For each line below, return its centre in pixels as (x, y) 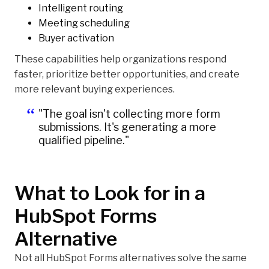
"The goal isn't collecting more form (129, 114)
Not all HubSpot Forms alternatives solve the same (131, 258)
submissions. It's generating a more (127, 127)
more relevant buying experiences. (95, 89)
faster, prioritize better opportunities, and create (127, 74)
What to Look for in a (110, 193)
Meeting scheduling (84, 23)
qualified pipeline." (84, 141)
